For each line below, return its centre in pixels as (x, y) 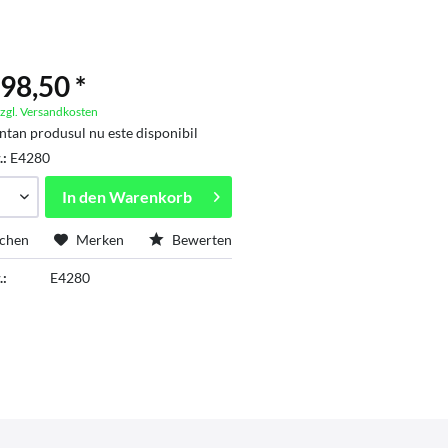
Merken (100, 239)
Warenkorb (150, 196)
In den (83, 196)
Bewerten (201, 239)
